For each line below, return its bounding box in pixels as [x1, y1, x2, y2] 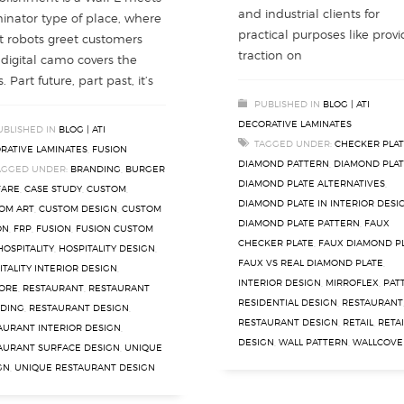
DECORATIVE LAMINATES [238, 118, 352, 129]
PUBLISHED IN [254, 98, 320, 109]
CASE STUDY [24, 183, 82, 194]
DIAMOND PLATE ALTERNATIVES [238, 178, 385, 188]
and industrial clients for [238, 6, 380, 21]
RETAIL [343, 317, 373, 327]
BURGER [125, 163, 165, 174]
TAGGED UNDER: [254, 138, 332, 149]
